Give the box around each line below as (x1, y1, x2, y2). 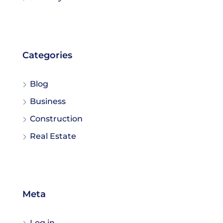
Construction (30, 113, 83, 123)
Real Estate (30, 131, 76, 141)
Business (30, 96, 66, 106)
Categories (22, 49, 72, 61)
